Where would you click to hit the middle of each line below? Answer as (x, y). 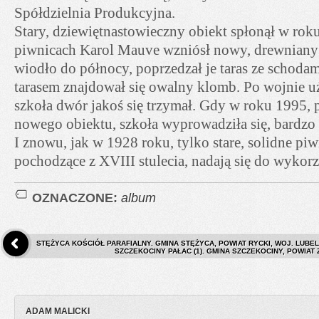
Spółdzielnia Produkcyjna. (95, 13)
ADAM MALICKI (58, 312)
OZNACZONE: (77, 197)
